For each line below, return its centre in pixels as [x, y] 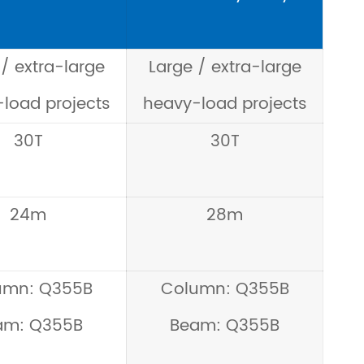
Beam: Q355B [225, 326]
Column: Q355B [225, 290]
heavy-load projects [225, 104]
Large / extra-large [225, 68]
